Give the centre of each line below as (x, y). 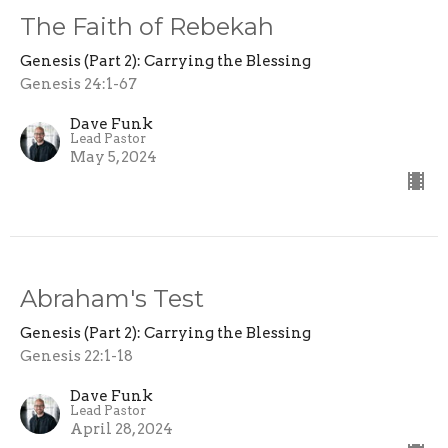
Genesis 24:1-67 (78, 83)
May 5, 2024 (113, 156)
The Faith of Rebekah (147, 26)
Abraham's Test (112, 298)
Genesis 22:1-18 (76, 355)
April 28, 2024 (121, 428)
